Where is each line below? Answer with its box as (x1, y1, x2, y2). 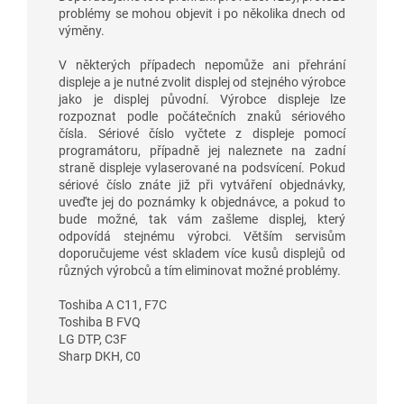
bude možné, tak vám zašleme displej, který (59, 211, 345, 226)
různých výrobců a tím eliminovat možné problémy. (59, 262, 341, 278)
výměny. (59, 23, 105, 38)
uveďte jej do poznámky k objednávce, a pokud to (59, 194, 345, 209)
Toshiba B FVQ (59, 314, 141, 329)
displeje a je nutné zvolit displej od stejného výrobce (59, 74, 345, 89)
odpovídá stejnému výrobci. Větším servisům (59, 228, 345, 243)
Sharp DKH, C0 (59, 348, 141, 363)
